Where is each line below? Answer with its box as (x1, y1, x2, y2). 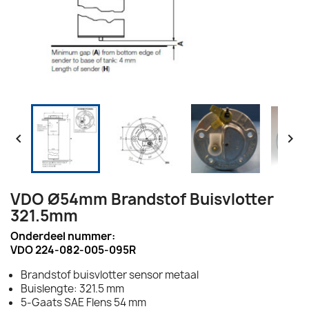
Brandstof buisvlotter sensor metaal (21, 267, 199, 282)
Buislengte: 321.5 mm (21, 281, 124, 296)
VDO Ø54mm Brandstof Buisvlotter (10, 188, 274, 210)
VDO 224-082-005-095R (10, 242, 136, 257)
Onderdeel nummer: (10, 228, 115, 243)
